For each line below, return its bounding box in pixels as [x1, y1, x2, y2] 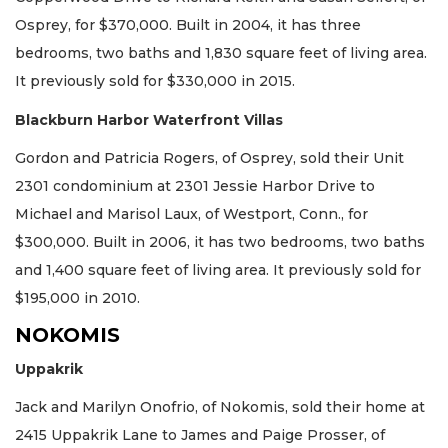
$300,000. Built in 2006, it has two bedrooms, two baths [15, 233, 425, 252]
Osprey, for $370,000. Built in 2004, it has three [15, 16, 361, 35]
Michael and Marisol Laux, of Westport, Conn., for [15, 205, 368, 224]
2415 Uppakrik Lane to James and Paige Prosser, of [15, 426, 385, 445]
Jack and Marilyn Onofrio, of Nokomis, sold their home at [15, 398, 425, 417]
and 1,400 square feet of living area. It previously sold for [15, 261, 421, 280]
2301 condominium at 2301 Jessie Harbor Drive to [15, 177, 375, 196]
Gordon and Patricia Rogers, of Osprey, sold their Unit [15, 149, 404, 168]
